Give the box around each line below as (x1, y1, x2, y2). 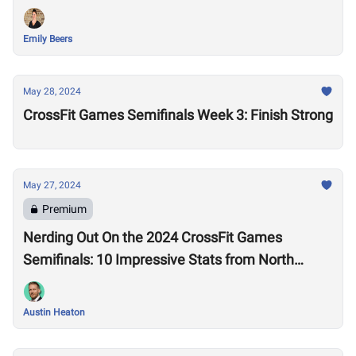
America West (23, 273, 112, 290)
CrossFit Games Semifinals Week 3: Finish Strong (23, 106, 333, 123)
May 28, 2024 (23, 86, 81, 97)
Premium (42, 203, 87, 215)
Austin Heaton (23, 307, 85, 318)
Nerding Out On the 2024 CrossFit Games (23, 229, 282, 246)
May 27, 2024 (23, 180, 81, 191)
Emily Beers (23, 33, 72, 44)
